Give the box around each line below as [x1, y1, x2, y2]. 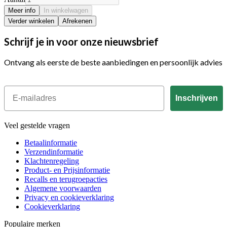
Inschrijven [175, 93, 218, 102]
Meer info [8, 6, 35, 14]
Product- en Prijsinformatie [24, 165, 110, 174]
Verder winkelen [8, 17, 54, 25]
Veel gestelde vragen [4, 121, 70, 130]
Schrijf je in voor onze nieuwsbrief [4, 35, 159, 48]
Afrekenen [62, 17, 92, 25]
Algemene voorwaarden [24, 183, 101, 193]
